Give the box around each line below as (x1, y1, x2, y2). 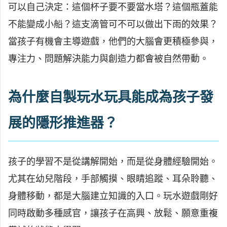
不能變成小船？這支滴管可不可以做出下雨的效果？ (8, 19, 218, 29)
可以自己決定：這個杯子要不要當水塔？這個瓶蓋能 (8, 2, 218, 12)
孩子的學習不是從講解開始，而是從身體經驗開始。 (8, 157, 218, 167)
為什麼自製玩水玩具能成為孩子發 (8, 89, 213, 105)
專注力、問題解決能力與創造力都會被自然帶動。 (8, 53, 209, 64)
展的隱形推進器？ (8, 115, 118, 131)
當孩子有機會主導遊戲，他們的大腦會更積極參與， (8, 36, 218, 47)
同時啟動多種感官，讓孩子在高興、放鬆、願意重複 (8, 208, 218, 219)
